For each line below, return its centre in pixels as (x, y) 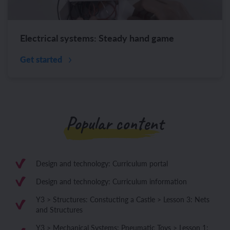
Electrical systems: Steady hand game (97, 38)
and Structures (59, 210)
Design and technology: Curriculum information (111, 181)
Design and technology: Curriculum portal (102, 164)
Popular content (115, 124)
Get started (42, 60)
